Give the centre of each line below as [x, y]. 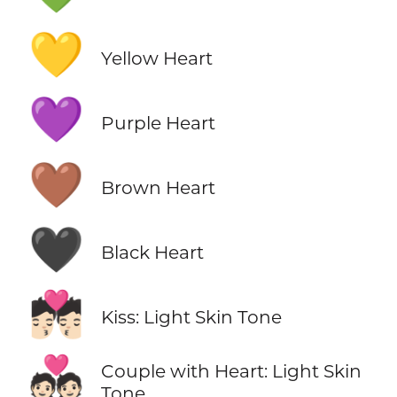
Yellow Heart [156, 58]
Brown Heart [158, 188]
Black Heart [152, 253]
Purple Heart [158, 122]
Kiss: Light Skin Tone [191, 317]
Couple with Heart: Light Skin [231, 370]
